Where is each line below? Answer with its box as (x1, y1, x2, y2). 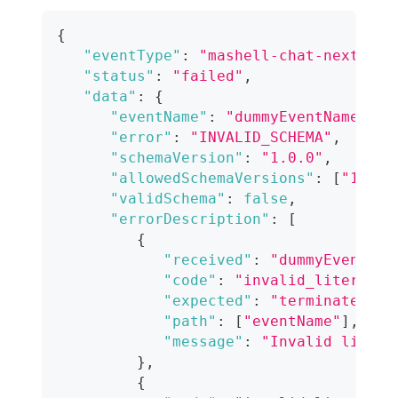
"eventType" (84, 46, 181, 64)
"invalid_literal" (235, 271, 386, 289)
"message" (163, 332, 243, 350)
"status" (84, 67, 155, 84)
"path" (163, 312, 217, 330)
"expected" (163, 291, 252, 309)
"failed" (172, 67, 243, 84)
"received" (163, 251, 252, 268)
